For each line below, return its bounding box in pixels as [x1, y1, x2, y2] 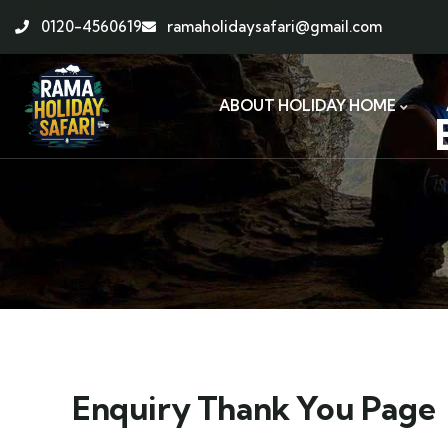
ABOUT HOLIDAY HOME [219, 96, 396, 115]
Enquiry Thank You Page [72, 388, 436, 428]
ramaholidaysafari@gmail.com [167, 17, 382, 36]
